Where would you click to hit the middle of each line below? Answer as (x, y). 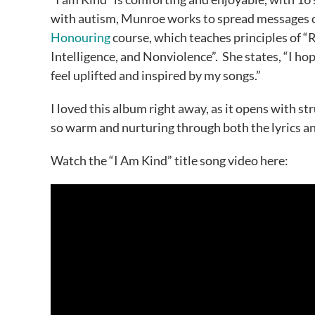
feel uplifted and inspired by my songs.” (156, 76)
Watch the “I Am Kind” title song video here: (169, 161)
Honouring (81, 38)
